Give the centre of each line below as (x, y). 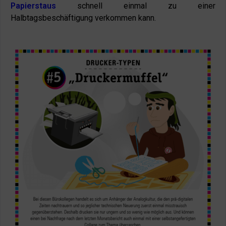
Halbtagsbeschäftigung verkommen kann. (83, 18)
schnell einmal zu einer (136, 6)
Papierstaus (33, 6)
